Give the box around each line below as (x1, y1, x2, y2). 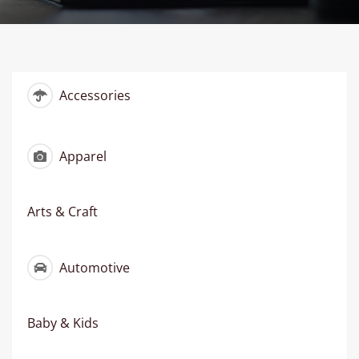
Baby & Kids (27, 314, 99, 333)
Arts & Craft (27, 203, 98, 221)
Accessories (55, 87, 131, 105)
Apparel (55, 147, 107, 166)
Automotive (55, 259, 130, 277)
